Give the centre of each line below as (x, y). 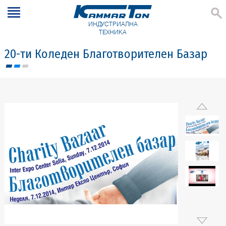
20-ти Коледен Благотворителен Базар (106, 54)
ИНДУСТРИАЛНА (113, 24)
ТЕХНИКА (113, 32)
